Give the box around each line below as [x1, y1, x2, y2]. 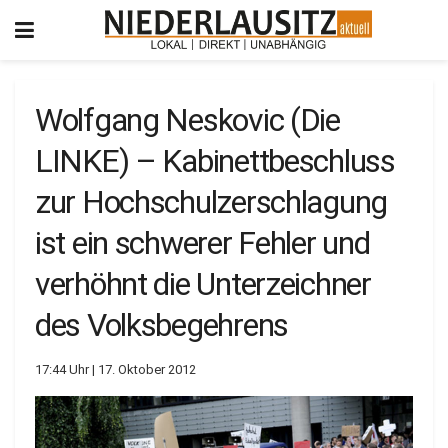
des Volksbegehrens [35, 306, 288, 344]
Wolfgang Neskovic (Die [35, 101, 340, 139]
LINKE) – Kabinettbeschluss [35, 142, 395, 180]
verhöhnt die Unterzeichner [35, 265, 371, 303]
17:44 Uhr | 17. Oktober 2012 [35, 361, 196, 377]
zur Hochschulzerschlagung [35, 183, 387, 221]
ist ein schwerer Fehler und [35, 224, 370, 262]
